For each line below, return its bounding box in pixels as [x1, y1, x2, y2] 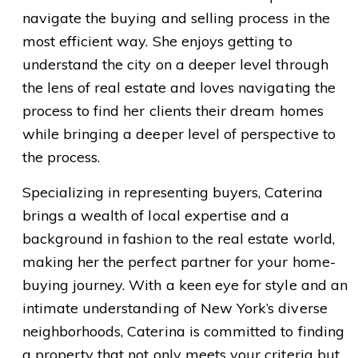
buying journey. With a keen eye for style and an [22, 275, 348, 294]
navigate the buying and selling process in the [22, 8, 330, 27]
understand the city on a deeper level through [22, 54, 328, 74]
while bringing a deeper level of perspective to [22, 124, 336, 143]
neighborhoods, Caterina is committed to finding [22, 321, 344, 340]
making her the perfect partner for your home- [22, 252, 336, 271]
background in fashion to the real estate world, [22, 229, 335, 248]
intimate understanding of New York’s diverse [22, 298, 328, 317]
